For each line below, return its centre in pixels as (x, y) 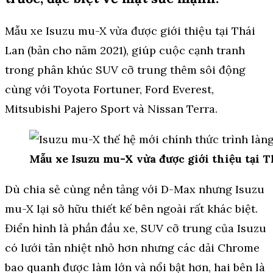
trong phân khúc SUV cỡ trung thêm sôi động (125, 70)
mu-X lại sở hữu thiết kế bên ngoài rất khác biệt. (131, 209)
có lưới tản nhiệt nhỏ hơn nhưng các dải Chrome (132, 248)
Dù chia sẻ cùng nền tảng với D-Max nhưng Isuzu (135, 190)
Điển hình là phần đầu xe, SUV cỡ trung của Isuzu (136, 229)
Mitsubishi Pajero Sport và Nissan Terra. (111, 109)
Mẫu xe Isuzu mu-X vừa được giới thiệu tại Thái (130, 31)
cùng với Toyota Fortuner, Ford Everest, (109, 90)
